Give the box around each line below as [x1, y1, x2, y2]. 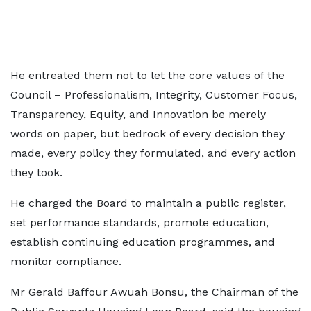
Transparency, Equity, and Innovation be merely [10, 108, 266, 121]
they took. [10, 166, 62, 179]
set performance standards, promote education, [10, 216, 269, 229]
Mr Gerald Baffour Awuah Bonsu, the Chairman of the [10, 285, 299, 299]
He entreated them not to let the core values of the [10, 69, 285, 82]
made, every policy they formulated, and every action [10, 146, 296, 160]
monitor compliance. [10, 255, 121, 268]
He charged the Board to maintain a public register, [10, 196, 286, 210]
